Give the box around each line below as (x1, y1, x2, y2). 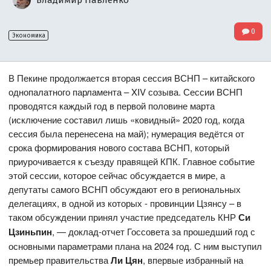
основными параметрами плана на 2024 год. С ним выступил (8, 240, 263, 253)
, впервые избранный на (143, 253, 244, 267)
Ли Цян (111, 253, 143, 267)
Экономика (11, 31, 45, 39)
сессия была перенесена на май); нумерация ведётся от (8, 127, 245, 140)
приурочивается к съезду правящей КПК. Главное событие (8, 155, 255, 168)
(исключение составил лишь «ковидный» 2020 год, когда (8, 113, 245, 126)
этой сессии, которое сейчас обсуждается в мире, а (8, 169, 226, 182)
